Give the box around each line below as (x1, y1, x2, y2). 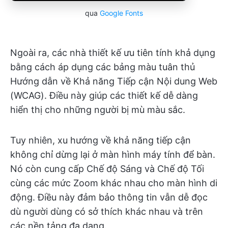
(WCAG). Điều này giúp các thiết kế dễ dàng (10, 90, 198, 101)
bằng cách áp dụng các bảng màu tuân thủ (10, 62, 195, 73)
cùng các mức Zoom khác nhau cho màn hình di (10, 178, 217, 189)
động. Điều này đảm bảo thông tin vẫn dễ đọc (10, 192, 208, 203)
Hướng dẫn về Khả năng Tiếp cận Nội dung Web (10, 76, 217, 87)
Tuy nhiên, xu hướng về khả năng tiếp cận (10, 135, 191, 146)
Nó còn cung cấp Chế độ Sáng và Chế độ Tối (10, 163, 204, 175)
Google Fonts (100, 9, 143, 18)
